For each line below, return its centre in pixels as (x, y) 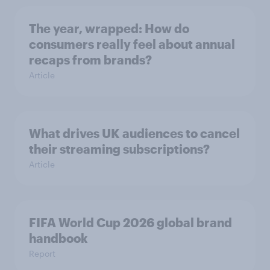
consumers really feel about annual (132, 44)
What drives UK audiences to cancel (134, 133)
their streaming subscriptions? (119, 149)
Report (42, 254)
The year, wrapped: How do (109, 29)
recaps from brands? (90, 60)
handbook (58, 238)
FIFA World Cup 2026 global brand (130, 223)
